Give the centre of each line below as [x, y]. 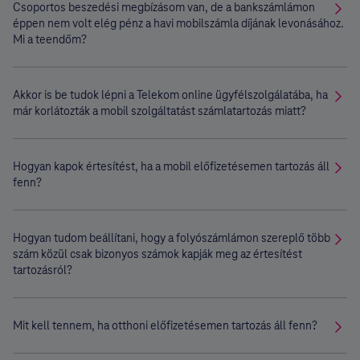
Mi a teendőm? [50, 39]
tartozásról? [43, 270]
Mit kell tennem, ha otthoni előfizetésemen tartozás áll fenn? [165, 325]
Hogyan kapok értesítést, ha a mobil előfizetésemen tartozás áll [171, 166]
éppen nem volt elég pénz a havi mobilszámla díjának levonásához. [178, 23]
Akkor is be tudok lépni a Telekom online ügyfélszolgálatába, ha [170, 95]
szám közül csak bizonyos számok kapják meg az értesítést [157, 254]
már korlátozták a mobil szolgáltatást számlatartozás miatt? [160, 111]
